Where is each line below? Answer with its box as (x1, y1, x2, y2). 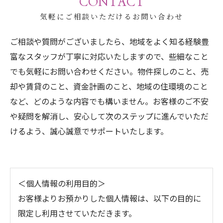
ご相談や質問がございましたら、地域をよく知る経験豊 (10, 35, 209, 47)
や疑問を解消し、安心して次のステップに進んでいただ (10, 110, 209, 122)
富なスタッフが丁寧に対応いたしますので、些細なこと (10, 50, 209, 62)
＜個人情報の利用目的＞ (18, 177, 106, 189)
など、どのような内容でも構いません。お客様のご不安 (10, 95, 209, 107)
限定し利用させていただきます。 (18, 207, 136, 219)
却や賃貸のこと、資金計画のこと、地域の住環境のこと (10, 80, 208, 92)
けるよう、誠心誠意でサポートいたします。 (10, 125, 168, 137)
